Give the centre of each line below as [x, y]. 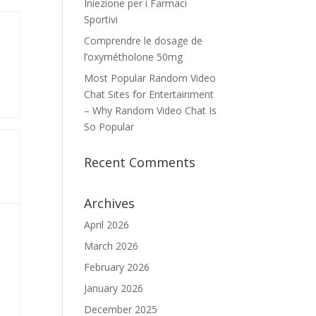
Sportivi [101, 19]
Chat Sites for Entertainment [149, 94]
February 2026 [117, 267]
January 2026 [114, 288]
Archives [110, 203]
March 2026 [111, 246]
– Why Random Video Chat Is [151, 110]
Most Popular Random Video [150, 78]
